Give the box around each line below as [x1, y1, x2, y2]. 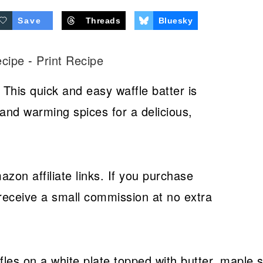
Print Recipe [36, 52, 104, 69]
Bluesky [158, 16, 193, 25]
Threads [85, 16, 121, 25]
